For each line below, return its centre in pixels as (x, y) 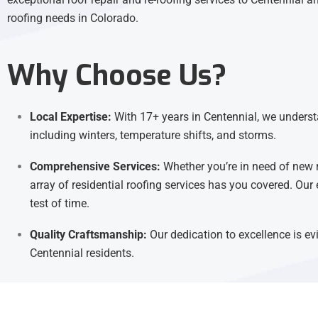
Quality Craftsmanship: (88, 235)
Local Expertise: (71, 117)
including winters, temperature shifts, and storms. (153, 136)
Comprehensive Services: (95, 167)
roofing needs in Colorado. (73, 18)
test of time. (60, 204)
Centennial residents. (82, 253)
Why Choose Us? (117, 76)
